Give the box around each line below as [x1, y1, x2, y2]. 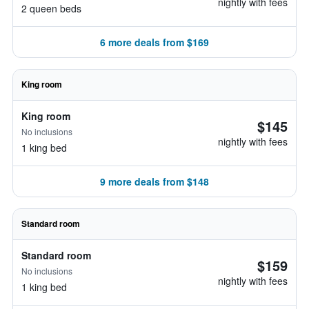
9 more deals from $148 [100, 175, 209, 188]
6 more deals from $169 [100, 35, 209, 49]
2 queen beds [21, 1, 81, 15]
